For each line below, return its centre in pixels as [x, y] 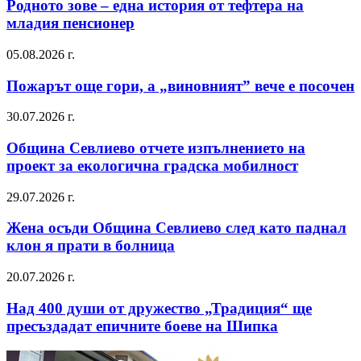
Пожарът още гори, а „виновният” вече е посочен [180, 85]
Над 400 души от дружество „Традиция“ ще [159, 308]
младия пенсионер [71, 23]
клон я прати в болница [91, 246]
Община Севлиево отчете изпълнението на [156, 147]
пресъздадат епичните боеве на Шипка [142, 326]
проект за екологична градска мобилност [152, 165]
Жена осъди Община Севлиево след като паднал [176, 228]
